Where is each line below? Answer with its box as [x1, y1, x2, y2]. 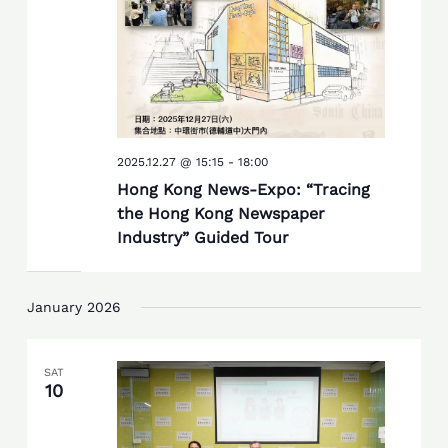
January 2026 [27, 298, 122, 315]
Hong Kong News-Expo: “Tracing [116, 179, 370, 199]
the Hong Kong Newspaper [116, 203, 325, 223]
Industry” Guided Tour [116, 227, 289, 247]
